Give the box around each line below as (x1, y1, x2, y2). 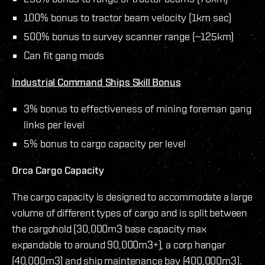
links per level (24, 118, 85, 131)
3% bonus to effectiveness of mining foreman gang (24, 102, 251, 115)
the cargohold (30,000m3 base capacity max (12, 222, 206, 235)
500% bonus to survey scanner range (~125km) (24, 30, 234, 43)
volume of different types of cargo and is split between (12, 206, 248, 219)
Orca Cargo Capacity (12, 163, 104, 176)
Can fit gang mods (24, 49, 104, 62)
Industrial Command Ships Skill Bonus (12, 75, 181, 88)
